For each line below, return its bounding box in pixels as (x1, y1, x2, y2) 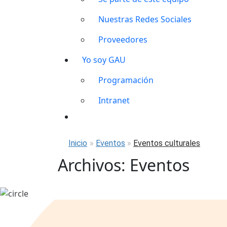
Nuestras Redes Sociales (98, 13, 192, 25)
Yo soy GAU (82, 54, 126, 65)
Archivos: (58, 154, 130, 176)
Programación (98, 74, 154, 86)
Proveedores (98, 33, 147, 45)
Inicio (68, 138, 87, 148)
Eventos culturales (133, 138, 200, 148)
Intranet (98, 94, 130, 106)
